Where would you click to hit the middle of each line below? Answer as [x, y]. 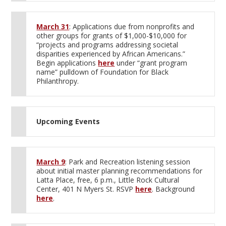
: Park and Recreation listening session [128, 162]
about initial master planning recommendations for [120, 171]
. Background [174, 189]
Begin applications [67, 63]
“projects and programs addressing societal [107, 45]
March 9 [51, 162]
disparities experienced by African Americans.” [111, 54]
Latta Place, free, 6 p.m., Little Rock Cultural [108, 180]
